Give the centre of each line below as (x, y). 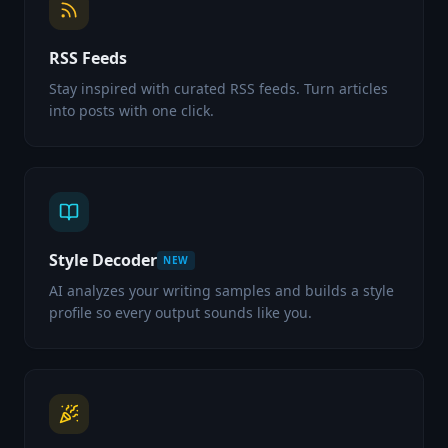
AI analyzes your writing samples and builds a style (221, 290)
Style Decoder (103, 260)
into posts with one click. (131, 110)
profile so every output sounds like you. (180, 312)
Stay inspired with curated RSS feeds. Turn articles (218, 88)
